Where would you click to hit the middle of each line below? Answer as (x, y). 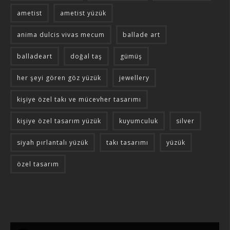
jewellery (134, 78)
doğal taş (86, 56)
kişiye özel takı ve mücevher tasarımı (79, 100)
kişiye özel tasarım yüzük (59, 121)
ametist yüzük (83, 13)
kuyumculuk (139, 121)
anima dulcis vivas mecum (61, 35)
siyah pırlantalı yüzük (53, 143)
